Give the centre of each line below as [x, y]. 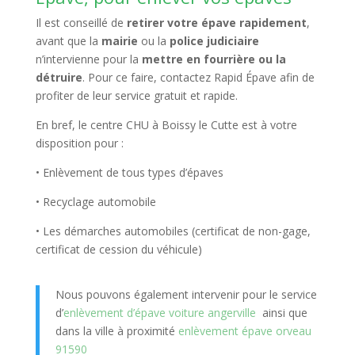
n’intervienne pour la [88, 59]
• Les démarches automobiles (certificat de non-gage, [173, 231]
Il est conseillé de [81, 23]
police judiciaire [214, 41]
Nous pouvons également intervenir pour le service [186, 294]
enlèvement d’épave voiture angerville [159, 313]
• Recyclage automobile [95, 202]
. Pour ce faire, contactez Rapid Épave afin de [198, 77]
